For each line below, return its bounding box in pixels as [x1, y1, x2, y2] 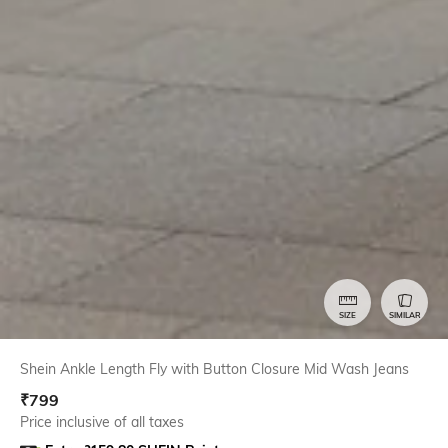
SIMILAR [388, 310, 421, 321]
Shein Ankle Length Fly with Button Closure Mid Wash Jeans [20, 359, 409, 378]
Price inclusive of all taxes [20, 412, 184, 431]
